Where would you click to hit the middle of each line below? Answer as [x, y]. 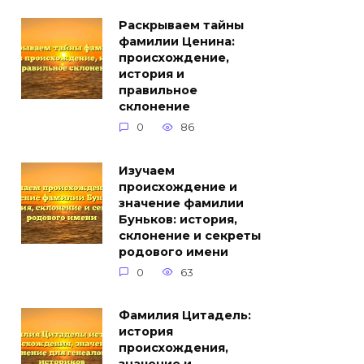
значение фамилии [181, 204]
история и [152, 74]
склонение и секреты [190, 236]
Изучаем [147, 171]
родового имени [173, 252]
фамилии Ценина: [177, 42]
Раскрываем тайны [181, 26]
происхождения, [173, 348]
